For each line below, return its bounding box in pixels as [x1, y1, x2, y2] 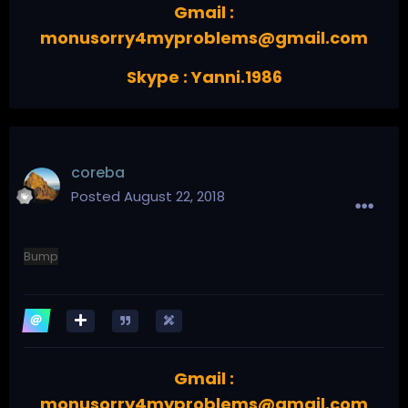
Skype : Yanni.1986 [126, 65, 282, 88]
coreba [71, 161, 125, 183]
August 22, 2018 [124, 186, 225, 206]
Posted [71, 186, 124, 206]
